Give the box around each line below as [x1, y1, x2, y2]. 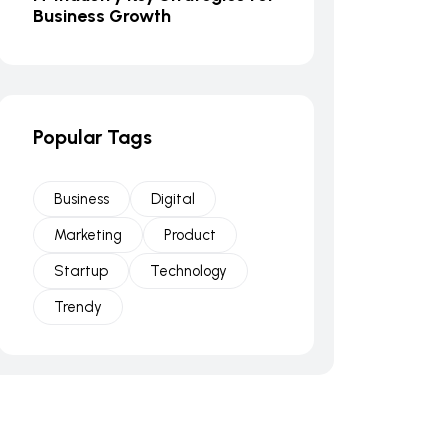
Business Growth [33, 5, 171, 27]
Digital [151, 190, 195, 208]
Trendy [54, 298, 102, 316]
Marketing [54, 226, 122, 244]
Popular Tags [33, 125, 152, 149]
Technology [150, 262, 227, 280]
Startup [54, 262, 108, 280]
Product [164, 226, 216, 244]
